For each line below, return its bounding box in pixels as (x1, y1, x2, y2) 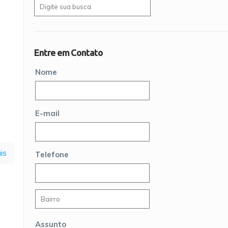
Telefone (35, 150, 69, 159)
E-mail (35, 108, 60, 118)
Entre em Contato (34, 47, 103, 58)
